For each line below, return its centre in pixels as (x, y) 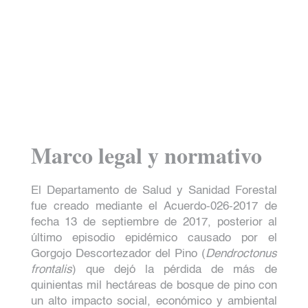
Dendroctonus (242, 254)
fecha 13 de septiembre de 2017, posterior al (154, 222)
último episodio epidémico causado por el (154, 238)
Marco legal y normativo (146, 155)
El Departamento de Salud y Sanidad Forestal (154, 190)
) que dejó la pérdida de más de (175, 269)
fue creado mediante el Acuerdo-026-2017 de (154, 206)
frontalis (51, 269)
